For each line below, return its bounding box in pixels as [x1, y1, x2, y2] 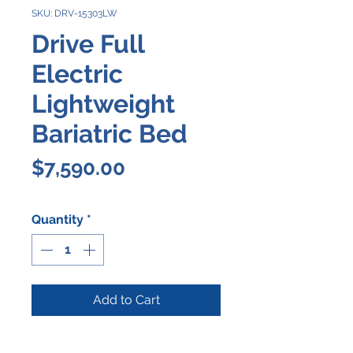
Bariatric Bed [32, 118, 188, 148]
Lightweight [32, 88, 175, 118]
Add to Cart [92, 292, 160, 307]
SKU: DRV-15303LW [32, 7, 117, 19]
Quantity [32, 211, 84, 227]
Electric [32, 58, 123, 88]
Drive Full [32, 28, 144, 58]
